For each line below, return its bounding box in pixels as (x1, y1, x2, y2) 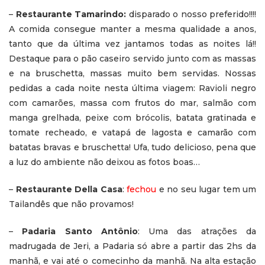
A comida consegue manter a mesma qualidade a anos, (9, 23, 256, 34)
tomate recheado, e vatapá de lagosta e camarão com (9, 127, 256, 138)
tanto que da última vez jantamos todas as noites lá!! (9, 38, 256, 49)
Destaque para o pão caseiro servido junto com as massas (9, 53, 256, 64)
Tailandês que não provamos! (9, 198, 134, 209)
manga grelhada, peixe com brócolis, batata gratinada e (9, 112, 256, 123)
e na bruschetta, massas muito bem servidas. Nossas (9, 67, 256, 79)
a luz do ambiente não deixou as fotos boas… (9, 156, 200, 167)
